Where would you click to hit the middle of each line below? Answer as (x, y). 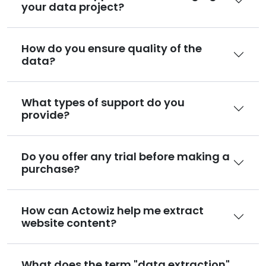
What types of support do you (103, 102)
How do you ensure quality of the (112, 48)
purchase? (50, 169)
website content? (69, 223)
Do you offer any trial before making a (126, 156)
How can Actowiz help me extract (113, 210)
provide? (45, 115)
